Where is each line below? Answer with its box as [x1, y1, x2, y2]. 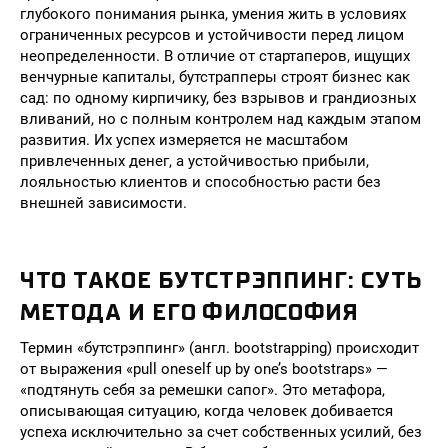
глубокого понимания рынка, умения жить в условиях [20, 5, 406, 23]
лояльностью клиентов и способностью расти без [20, 173, 381, 191]
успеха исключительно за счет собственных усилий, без [20, 423, 422, 441]
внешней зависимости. [20, 194, 187, 212]
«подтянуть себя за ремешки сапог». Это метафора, [20, 381, 385, 399]
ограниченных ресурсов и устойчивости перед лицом [20, 26, 404, 44]
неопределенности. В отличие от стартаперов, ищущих [20, 47, 410, 65]
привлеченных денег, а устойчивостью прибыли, [20, 152, 369, 170]
